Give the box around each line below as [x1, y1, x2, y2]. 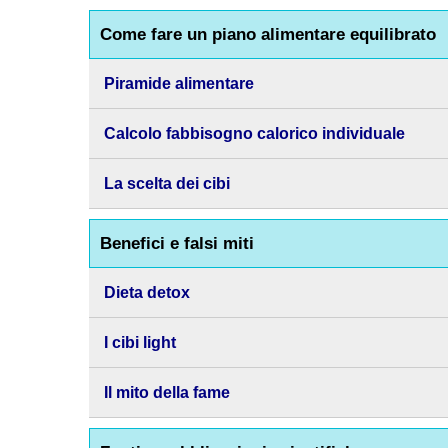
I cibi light [103, 334, 176, 351]
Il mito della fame [103, 384, 230, 401]
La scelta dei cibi [103, 175, 230, 192]
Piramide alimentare [103, 75, 254, 92]
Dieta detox [103, 284, 190, 301]
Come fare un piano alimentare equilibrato [99, 25, 436, 44]
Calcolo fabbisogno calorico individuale [103, 125, 405, 142]
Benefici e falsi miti [99, 234, 254, 253]
